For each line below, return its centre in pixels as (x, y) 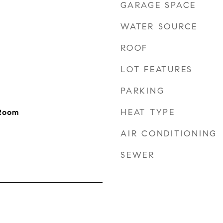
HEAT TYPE (148, 112)
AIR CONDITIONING (169, 134)
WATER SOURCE (159, 27)
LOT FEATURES (157, 69)
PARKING (143, 91)
